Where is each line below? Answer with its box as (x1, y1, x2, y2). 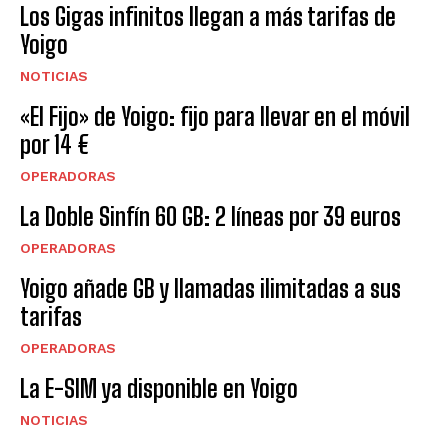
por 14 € (20, 129, 90, 159)
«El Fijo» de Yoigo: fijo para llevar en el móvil (20, 101, 410, 131)
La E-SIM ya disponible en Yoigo (20, 373, 298, 403)
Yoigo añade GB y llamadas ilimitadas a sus (20, 273, 401, 303)
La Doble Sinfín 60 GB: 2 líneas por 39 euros (20, 201, 401, 231)
